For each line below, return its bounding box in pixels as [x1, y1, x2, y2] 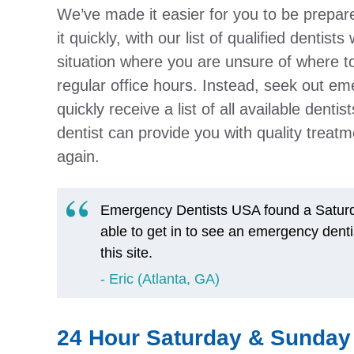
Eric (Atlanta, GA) [109, 271, 220, 287]
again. [57, 148, 100, 165]
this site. [100, 245, 153, 261]
